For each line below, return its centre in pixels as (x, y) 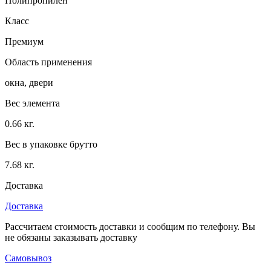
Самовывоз (28, 258)
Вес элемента (32, 103)
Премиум (24, 41)
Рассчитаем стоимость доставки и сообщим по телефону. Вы (130, 226)
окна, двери (29, 82)
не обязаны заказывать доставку (71, 237)
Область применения (48, 62)
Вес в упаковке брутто (51, 144)
